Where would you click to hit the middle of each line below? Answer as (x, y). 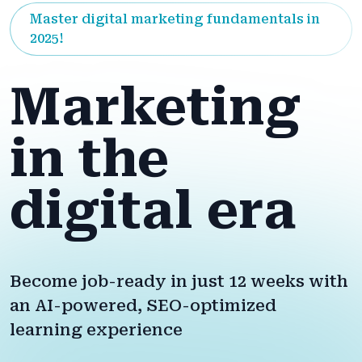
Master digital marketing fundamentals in (175, 19)
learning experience (96, 330)
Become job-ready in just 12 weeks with (179, 282)
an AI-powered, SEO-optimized (143, 306)
